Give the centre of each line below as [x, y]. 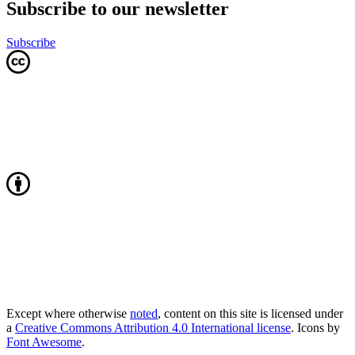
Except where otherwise [68, 313]
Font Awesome [44, 342]
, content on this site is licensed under [250, 313]
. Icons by [315, 327]
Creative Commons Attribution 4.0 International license [153, 327]
